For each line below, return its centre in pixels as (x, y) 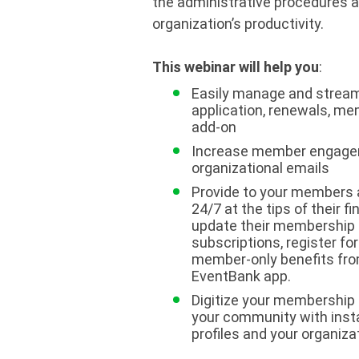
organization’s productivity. (238, 24)
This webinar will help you (236, 67)
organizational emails (260, 168)
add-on (214, 127)
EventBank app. (241, 276)
